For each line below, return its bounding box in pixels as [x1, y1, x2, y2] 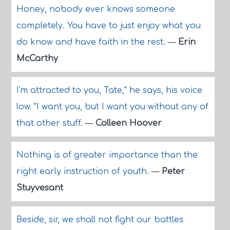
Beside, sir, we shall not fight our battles [16, 215, 183, 224]
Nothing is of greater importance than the [16, 150, 198, 160]
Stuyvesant [16, 183, 63, 193]
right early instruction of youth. [16, 167, 151, 176]
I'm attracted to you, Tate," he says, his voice [16, 86, 202, 95]
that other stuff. [16, 119, 85, 128]
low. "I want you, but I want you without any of [16, 102, 208, 111]
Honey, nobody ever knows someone [16, 5, 175, 14]
